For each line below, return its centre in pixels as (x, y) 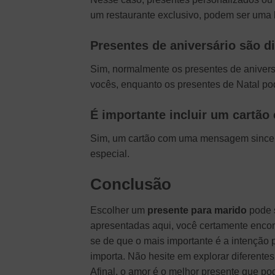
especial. (110, 154)
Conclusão (131, 184)
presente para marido (197, 210)
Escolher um (119, 210)
